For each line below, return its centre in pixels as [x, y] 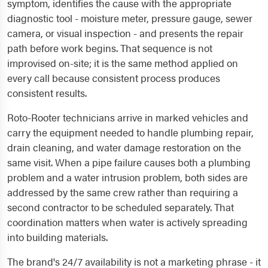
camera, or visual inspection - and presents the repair [125, 33]
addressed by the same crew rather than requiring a [123, 192]
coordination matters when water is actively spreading [127, 222]
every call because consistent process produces [114, 77]
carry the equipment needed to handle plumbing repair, [130, 132]
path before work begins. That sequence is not [110, 48]
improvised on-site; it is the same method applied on [123, 63]
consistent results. [47, 92]
